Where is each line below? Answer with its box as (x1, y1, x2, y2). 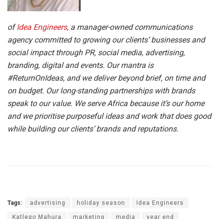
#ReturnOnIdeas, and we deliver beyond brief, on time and (7, 73, 205, 83)
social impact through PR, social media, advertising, (7, 48, 185, 58)
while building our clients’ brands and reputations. (7, 124, 178, 134)
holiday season (77, 199, 125, 207)
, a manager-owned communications (67, 22, 193, 32)
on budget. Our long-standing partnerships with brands (7, 86, 195, 96)
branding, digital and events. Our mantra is (7, 61, 153, 70)
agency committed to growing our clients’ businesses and (7, 35, 205, 45)
